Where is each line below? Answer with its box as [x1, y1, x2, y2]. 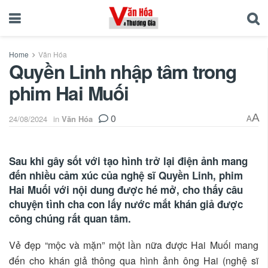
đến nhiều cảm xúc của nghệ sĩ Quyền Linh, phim [9, 167, 243, 182]
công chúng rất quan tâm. [9, 211, 131, 226]
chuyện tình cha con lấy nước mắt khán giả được [9, 196, 243, 211]
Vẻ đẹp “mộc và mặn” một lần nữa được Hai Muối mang [9, 237, 258, 252]
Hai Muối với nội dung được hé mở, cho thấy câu [9, 182, 243, 197]
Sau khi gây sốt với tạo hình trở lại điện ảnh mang [9, 153, 248, 168]
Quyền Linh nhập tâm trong [9, 58, 236, 85]
